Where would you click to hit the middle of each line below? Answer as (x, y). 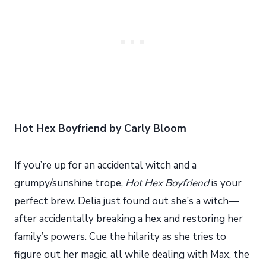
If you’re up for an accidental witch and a (105, 165)
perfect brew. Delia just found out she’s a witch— (126, 201)
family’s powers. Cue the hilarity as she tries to (120, 236)
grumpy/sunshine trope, (70, 183)
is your (225, 183)
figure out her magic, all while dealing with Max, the (132, 254)
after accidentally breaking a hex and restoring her (129, 218)
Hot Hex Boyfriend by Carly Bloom (100, 128)
